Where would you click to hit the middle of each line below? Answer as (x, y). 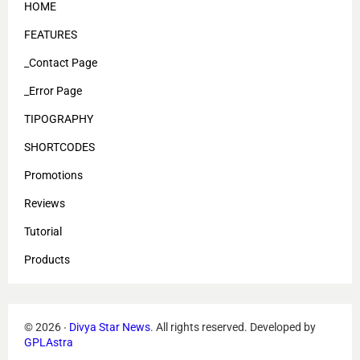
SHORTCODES (59, 147)
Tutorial (43, 232)
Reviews (45, 204)
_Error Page (53, 91)
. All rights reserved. (200, 327)
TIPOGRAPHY (59, 119)
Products (47, 260)
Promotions (53, 176)
